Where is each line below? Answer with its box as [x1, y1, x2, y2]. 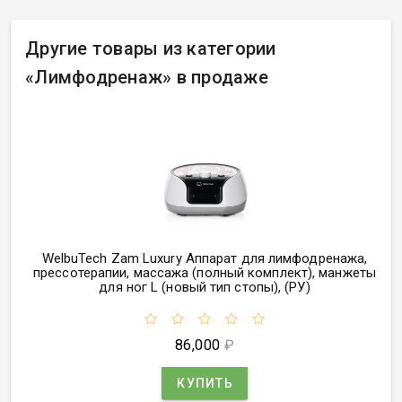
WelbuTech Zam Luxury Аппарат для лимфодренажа [41, 249, 365, 267]
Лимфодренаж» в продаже [34, 66, 268, 88]
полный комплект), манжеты [197, 264, 376, 281]
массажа [133, 264, 189, 281]
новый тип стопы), [166, 278, 282, 295]
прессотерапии [33, 264, 127, 281]
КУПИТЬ [177, 375, 233, 390]
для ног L [99, 278, 159, 295]
